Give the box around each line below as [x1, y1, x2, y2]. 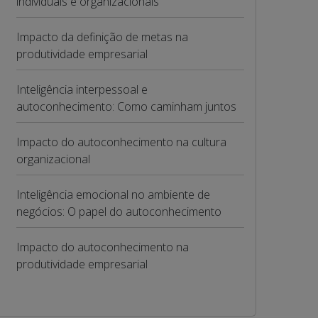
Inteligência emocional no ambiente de [16, 187, 210, 202]
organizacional [16, 151, 90, 167]
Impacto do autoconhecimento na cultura [16, 134, 226, 150]
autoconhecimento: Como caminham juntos [16, 99, 236, 114]
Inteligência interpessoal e [16, 82, 148, 97]
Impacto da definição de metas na [16, 29, 188, 45]
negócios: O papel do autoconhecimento [16, 204, 221, 219]
